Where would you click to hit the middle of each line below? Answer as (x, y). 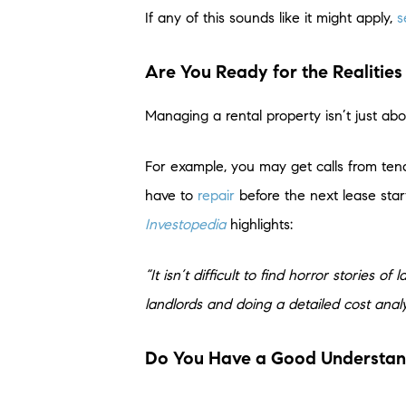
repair (216, 195)
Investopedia (185, 224)
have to (171, 195)
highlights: (261, 224)
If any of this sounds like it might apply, (271, 17)
